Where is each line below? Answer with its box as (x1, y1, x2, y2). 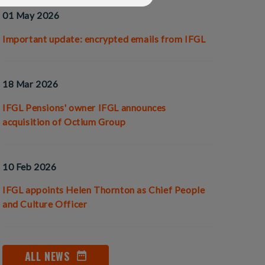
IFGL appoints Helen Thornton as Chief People (2, 185, 205, 196)
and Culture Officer (2, 199, 88, 210)
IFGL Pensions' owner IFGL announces (2, 102, 167, 113)
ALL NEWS (24, 248, 70, 264)
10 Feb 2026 (2, 161, 57, 172)
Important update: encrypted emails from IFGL (2, 33, 206, 44)
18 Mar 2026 (2, 78, 59, 89)
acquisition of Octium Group (2, 116, 126, 127)
